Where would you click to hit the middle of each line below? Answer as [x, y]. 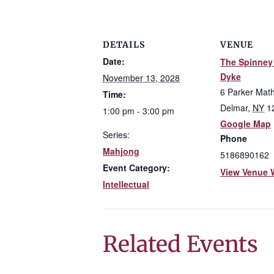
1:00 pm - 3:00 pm [139, 111]
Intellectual [126, 184]
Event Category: [136, 168]
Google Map [246, 124]
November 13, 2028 [141, 78]
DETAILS [124, 45]
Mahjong [121, 151]
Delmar [234, 108]
